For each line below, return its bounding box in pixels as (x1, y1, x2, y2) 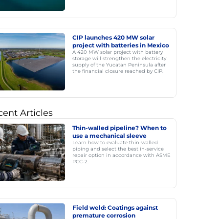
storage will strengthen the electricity (72, 55, 166, 62)
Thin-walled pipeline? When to (72, 124, 167, 131)
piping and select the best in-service (72, 146, 164, 152)
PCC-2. (72, 158, 88, 165)
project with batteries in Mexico (72, 42, 169, 49)
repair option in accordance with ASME (72, 152, 171, 158)
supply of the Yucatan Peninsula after (72, 62, 166, 68)
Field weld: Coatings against (72, 204, 158, 211)
